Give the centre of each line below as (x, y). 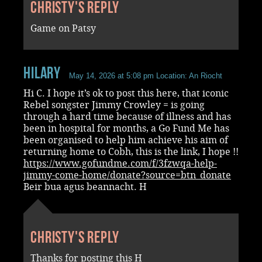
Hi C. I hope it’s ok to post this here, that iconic (126, 93)
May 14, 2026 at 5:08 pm (112, 75)
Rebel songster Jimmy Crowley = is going (114, 105)
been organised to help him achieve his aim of (126, 140)
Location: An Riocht (188, 75)
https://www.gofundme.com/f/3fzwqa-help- (120, 163)
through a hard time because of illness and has (127, 116)
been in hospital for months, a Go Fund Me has (126, 128)
